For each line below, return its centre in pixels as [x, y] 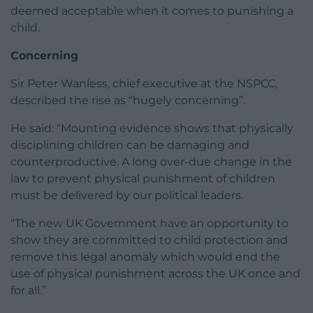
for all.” [28, 290]
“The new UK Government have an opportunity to [150, 223]
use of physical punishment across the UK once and [155, 273]
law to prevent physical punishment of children [143, 178]
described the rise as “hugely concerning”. [128, 100]
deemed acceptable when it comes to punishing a [152, 10]
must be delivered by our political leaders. [127, 195]
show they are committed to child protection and [149, 240]
